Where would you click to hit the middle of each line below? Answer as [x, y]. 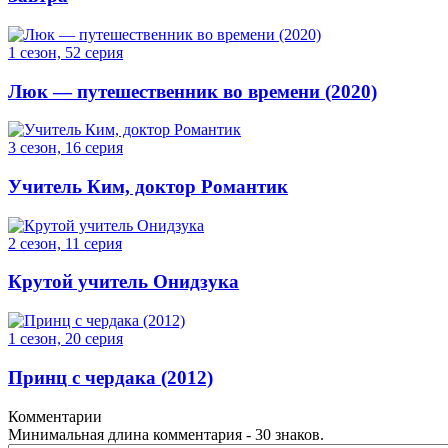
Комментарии [55, 416]
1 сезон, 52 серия [65, 52]
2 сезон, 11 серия [65, 243]
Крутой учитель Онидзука [123, 282]
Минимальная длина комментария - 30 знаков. [166, 434]
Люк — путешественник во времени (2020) [192, 91]
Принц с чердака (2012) [110, 377]
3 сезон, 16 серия [65, 148]
